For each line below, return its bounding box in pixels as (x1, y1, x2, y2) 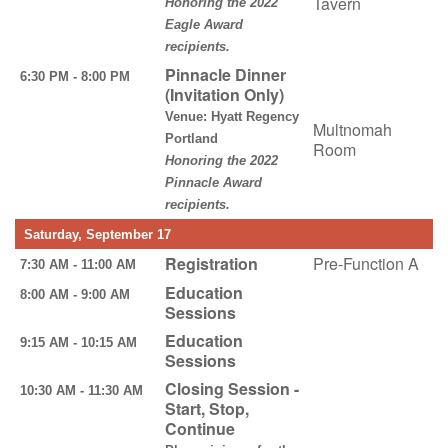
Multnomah (312, 117, 392, 141)
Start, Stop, (164, 396, 249, 420)
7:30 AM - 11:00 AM (19, 256, 148, 272)
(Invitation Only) (164, 82, 284, 106)
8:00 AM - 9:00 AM (19, 286, 142, 302)
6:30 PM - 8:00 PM (19, 68, 142, 84)
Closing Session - (164, 376, 299, 400)
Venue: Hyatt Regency (164, 108, 299, 124)
